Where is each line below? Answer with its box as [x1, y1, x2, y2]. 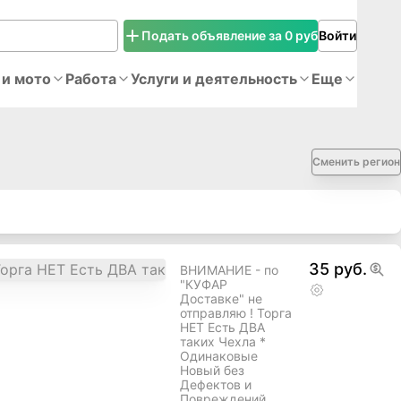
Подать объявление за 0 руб [141, 27, 318, 43]
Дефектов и [180, 377, 252, 393]
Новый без [180, 363, 244, 379]
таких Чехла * [180, 334, 266, 350]
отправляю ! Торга [180, 305, 292, 321]
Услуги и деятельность [131, 70, 297, 88]
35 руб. [309, 260, 367, 279]
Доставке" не [180, 291, 262, 307]
